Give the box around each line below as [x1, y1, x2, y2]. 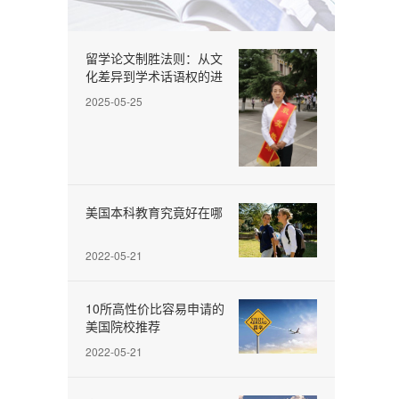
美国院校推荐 [85, 316, 160, 335]
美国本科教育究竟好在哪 [85, 202, 223, 221]
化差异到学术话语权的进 [85, 66, 223, 85]
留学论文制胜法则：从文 [85, 48, 223, 67]
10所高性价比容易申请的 [85, 298, 224, 317]
